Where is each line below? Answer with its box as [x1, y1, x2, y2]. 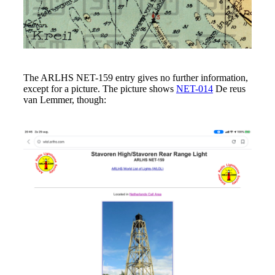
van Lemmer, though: [23, 95, 106, 106]
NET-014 [176, 83, 213, 95]
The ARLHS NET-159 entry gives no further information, [23, 72, 248, 83]
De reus [212, 83, 246, 95]
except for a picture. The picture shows [23, 83, 176, 95]
